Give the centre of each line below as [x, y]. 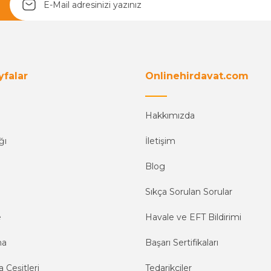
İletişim [160, 141]
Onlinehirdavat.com [197, 76]
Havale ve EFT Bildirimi [193, 217]
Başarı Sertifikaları [182, 243]
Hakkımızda [170, 116]
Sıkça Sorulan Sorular [189, 192]
